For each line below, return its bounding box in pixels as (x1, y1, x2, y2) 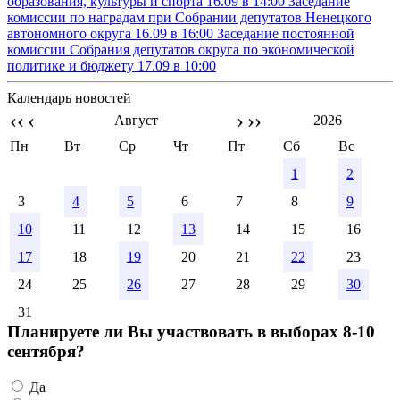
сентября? (7, 341, 85, 361)
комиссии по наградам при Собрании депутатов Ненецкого (7, 9, 371, 25)
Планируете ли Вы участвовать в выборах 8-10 (7, 321, 375, 341)
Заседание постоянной (217, 25, 354, 41)
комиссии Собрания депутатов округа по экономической (7, 41, 354, 57)
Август (113, 112, 158, 128)
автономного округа (7, 25, 135, 41)
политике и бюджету (7, 57, 137, 73)
